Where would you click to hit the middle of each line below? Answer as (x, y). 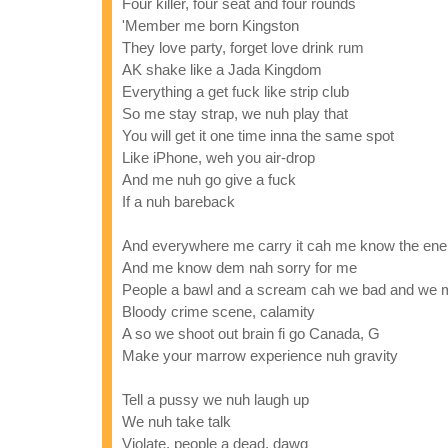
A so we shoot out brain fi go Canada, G (251, 333)
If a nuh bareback (178, 201)
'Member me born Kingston (210, 25)
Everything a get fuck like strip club (235, 91)
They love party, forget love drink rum (243, 47)
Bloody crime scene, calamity (218, 311)
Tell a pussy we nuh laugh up (215, 399)
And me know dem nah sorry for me (239, 267)
